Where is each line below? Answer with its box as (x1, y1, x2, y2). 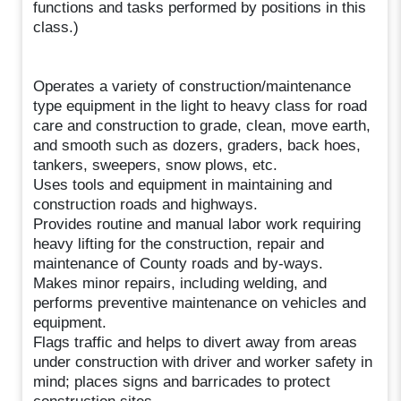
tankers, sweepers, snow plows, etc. (33, 156, 278, 174)
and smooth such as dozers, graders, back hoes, (33, 136, 362, 154)
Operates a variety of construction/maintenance (33, 77, 352, 95)
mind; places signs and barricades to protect (33, 372, 331, 390)
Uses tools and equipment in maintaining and (33, 175, 333, 193)
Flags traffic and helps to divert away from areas (33, 333, 358, 351)
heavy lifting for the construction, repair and (33, 235, 325, 252)
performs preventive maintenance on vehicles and (33, 294, 367, 311)
